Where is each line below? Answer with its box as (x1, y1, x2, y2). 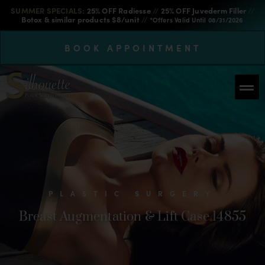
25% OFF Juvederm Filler (159, 5, 248, 16)
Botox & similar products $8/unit (21, 14, 141, 25)
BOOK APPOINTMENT (64, 41, 201, 54)
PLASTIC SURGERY (48, 188, 217, 198)
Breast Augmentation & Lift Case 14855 (18, 209, 247, 225)
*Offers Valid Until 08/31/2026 (149, 15, 244, 24)
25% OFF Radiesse (85, 5, 153, 16)
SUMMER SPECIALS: (11, 5, 85, 16)
